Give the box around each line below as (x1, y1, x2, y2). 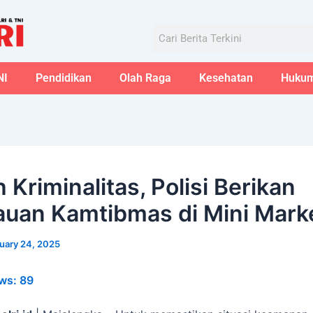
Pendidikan (35, 71, 92, 85)
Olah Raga (119, 71, 171, 85)
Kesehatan (198, 71, 253, 85)
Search (152, 24, 184, 36)
